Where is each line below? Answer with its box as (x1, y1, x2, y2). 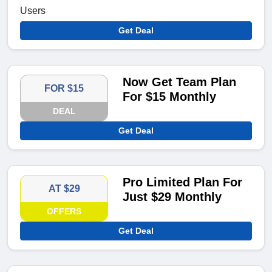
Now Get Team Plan (123, 75, 237, 89)
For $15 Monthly (123, 90, 217, 104)
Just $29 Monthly (123, 190, 222, 204)
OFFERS (47, 206, 82, 217)
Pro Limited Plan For (123, 175, 243, 189)
